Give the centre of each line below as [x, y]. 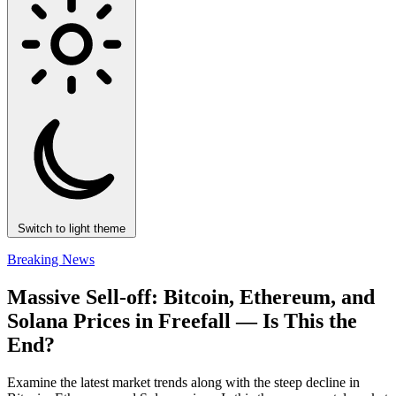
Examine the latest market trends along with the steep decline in [183, 382]
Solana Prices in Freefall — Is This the [182, 320]
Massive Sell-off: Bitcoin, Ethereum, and [191, 297]
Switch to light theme [72, 228]
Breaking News [51, 259]
